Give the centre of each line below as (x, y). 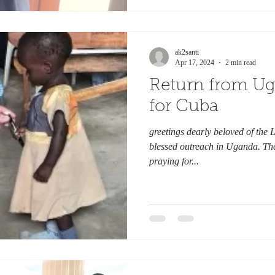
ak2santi (187, 52)
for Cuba (184, 107)
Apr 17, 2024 (195, 62)
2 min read (241, 62)
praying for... (174, 161)
